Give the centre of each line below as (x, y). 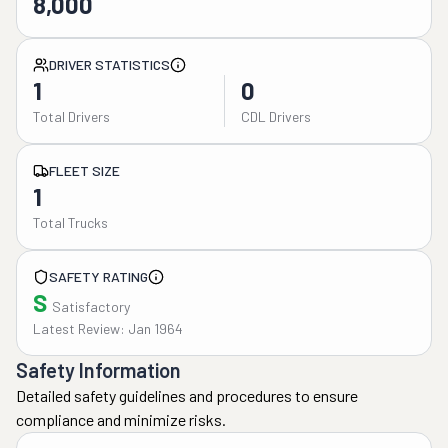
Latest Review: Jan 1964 (108, 328)
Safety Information (98, 370)
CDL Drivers (275, 116)
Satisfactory (91, 306)
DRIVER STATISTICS (109, 64)
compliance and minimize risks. (121, 419)
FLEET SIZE (84, 170)
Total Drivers (71, 116)
